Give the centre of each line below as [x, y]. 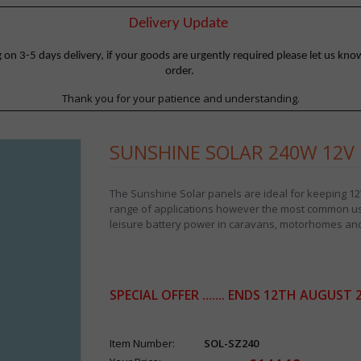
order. [180, 71]
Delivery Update [178, 23]
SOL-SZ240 [231, 344]
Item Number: [142, 344]
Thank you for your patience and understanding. [180, 98]
